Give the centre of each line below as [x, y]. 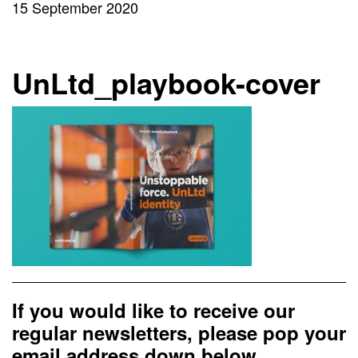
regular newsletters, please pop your [179, 332]
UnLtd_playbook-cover [166, 82]
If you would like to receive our [153, 310]
